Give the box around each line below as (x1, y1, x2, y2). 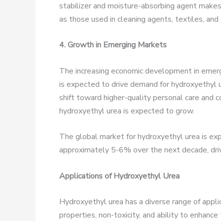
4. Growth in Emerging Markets (59, 39, 167, 51)
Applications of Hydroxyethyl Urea (59, 170, 180, 182)
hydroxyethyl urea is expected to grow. (59, 105, 194, 116)
